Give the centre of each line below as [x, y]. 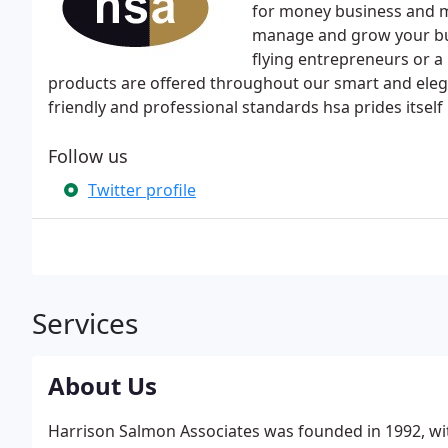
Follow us [88, 156]
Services [85, 323]
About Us [102, 385]
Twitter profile [142, 190]
